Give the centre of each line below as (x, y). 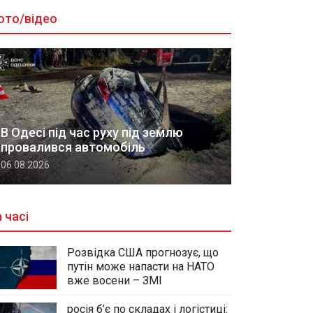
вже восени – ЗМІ (115, 280)
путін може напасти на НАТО (141, 266)
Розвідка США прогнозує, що (143, 252)
